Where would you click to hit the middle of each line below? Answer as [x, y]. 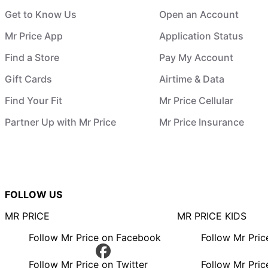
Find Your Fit [33, 100]
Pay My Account [196, 57]
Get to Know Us [41, 14]
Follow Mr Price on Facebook [95, 238]
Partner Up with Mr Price [60, 122]
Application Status [201, 36]
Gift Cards [28, 79]
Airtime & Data [191, 79]
